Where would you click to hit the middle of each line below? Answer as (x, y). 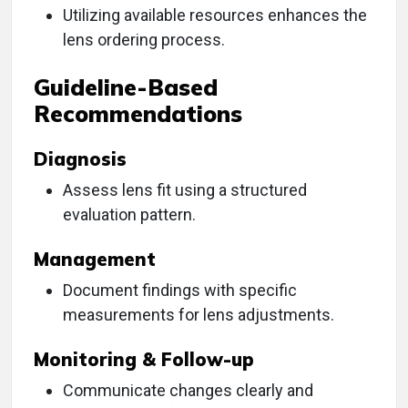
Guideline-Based (126, 87)
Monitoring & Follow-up (144, 360)
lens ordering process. (144, 40)
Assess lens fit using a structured (185, 190)
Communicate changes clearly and (188, 391)
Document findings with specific (180, 291)
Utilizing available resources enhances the (215, 15)
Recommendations (138, 114)
